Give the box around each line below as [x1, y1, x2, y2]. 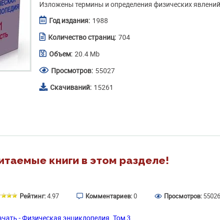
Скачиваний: [50, 82, 91, 92]
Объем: [49, 49, 72, 58]
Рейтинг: [20, 191, 47, 200]
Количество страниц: [48, 32, 116, 42]
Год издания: [49, 15, 90, 25]
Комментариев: [85, 191, 134, 200]
